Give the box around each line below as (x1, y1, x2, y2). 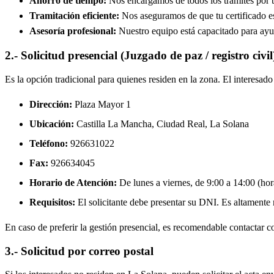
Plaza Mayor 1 (72, 98, 131, 109)
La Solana (210, 118, 249, 129)
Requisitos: (29, 196, 75, 207)
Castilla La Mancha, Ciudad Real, (74, 118, 210, 129)
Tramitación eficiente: (29, 10, 119, 21)
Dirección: (29, 98, 72, 109)
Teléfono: (29, 138, 68, 149)
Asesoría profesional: (29, 25, 116, 36)
